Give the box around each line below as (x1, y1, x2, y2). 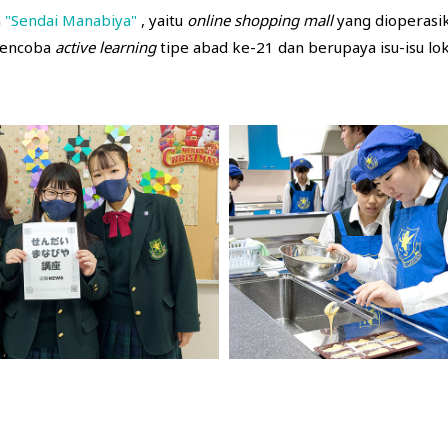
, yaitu (137, 9, 187, 30)
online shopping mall (187, 9, 333, 30)
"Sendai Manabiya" (5, 9, 137, 30)
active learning (55, 36, 160, 57)
